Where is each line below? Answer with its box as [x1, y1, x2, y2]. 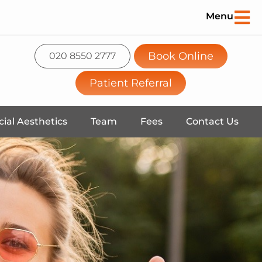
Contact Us [186, 115, 239, 127]
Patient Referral [89, 76, 173, 89]
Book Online [147, 49, 213, 63]
